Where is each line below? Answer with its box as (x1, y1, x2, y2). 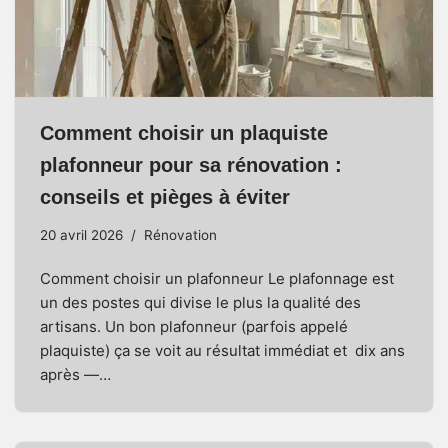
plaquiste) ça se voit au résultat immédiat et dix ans (40, 340, 405, 360)
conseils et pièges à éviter (40, 185, 290, 208)
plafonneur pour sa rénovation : (40, 153, 342, 176)
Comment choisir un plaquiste (40, 121, 328, 144)
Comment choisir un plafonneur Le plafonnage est (40, 268, 394, 288)
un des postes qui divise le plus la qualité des (40, 292, 361, 312)
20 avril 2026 (40, 226, 123, 243)
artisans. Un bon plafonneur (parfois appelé (40, 316, 348, 336)
